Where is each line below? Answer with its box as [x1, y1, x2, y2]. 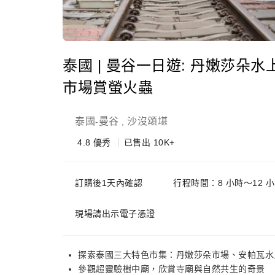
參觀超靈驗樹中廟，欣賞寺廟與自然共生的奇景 [78, 264, 265, 274]
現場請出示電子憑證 [75, 209, 155, 219]
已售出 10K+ [123, 137, 175, 147]
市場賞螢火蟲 [63, 79, 153, 96]
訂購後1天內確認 [75, 178, 142, 188]
